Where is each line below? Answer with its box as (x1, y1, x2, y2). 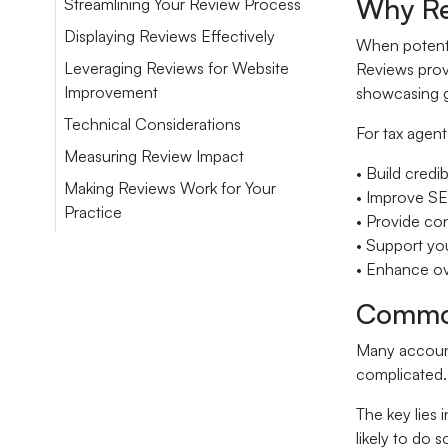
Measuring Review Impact (64, 146, 244, 166)
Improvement (64, 82, 158, 102)
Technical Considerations (64, 114, 241, 134)
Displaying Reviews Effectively (64, 26, 275, 46)
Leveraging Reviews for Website (64, 58, 289, 78)
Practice (64, 202, 122, 222)
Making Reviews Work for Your (64, 178, 276, 198)
